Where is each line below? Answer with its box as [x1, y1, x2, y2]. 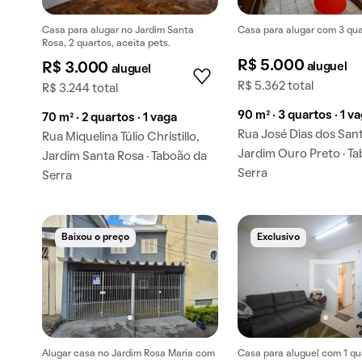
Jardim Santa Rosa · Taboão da [42, 151, 207, 163]
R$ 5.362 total [238, 81, 314, 93]
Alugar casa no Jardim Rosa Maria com [42, 349, 215, 358]
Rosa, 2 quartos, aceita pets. [42, 40, 170, 48]
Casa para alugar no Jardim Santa [42, 27, 194, 36]
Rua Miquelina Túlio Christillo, [42, 132, 200, 144]
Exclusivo [257, 234, 301, 242]
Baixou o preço [61, 234, 129, 242]
